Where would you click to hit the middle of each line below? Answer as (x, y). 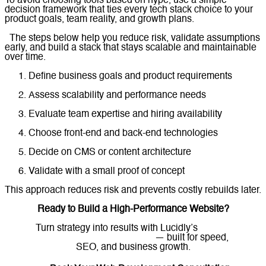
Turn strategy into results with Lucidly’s (118, 229)
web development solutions (95, 238)
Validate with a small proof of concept (107, 172)
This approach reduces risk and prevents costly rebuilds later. (133, 191)
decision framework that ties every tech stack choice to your (129, 10)
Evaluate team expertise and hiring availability (125, 115)
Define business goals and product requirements (130, 77)
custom (215, 229)
